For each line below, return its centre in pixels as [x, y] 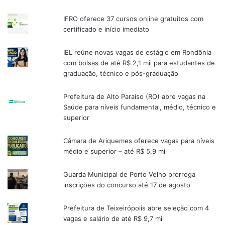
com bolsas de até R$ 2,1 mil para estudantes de [139, 63]
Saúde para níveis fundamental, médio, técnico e [140, 107]
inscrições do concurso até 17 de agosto [127, 185]
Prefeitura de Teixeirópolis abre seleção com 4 [136, 208]
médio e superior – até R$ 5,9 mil [115, 151]
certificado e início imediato [106, 29]
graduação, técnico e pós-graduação [121, 74]
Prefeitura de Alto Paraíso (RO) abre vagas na [135, 97]
